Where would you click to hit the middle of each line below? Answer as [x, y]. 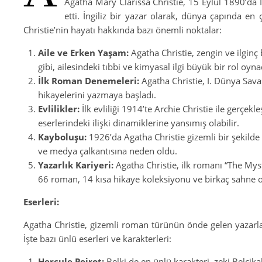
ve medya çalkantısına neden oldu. [108, 151]
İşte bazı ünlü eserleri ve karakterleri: [97, 239]
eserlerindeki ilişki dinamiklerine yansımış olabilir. [139, 123]
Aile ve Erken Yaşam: [83, 53]
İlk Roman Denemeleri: [89, 81]
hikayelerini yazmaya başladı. [97, 95]
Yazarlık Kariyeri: [76, 165]
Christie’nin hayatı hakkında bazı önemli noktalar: [123, 30]
